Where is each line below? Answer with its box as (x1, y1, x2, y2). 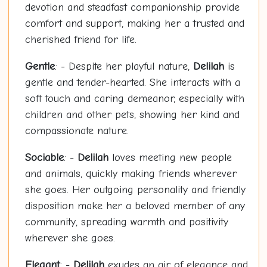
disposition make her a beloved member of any (24, 200, 245, 213)
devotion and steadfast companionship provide (24, 1, 240, 14)
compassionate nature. (24, 125, 129, 138)
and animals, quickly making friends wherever (24, 167, 237, 181)
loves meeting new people (108, 151, 232, 164)
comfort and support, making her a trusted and (24, 17, 244, 30)
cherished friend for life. (24, 33, 136, 46)
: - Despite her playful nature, (54, 60, 193, 73)
